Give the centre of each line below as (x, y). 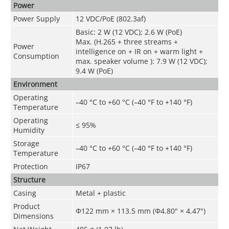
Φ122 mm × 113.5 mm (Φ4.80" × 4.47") (140, 211)
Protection (30, 166)
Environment (35, 84)
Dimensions (33, 216)
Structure (29, 179)
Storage (26, 143)
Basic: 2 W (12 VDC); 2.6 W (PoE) (129, 32)
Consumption (36, 56)
